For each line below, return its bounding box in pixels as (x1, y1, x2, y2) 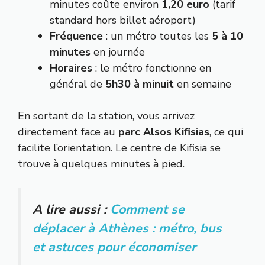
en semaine (174, 77, 231, 92)
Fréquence (50, 29, 103, 44)
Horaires (50, 61, 92, 76)
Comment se (110, 201, 185, 219)
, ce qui (209, 125, 243, 140)
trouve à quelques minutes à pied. (18, 157, 185, 172)
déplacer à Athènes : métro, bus (33, 219, 222, 238)
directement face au (18, 125, 118, 140)
